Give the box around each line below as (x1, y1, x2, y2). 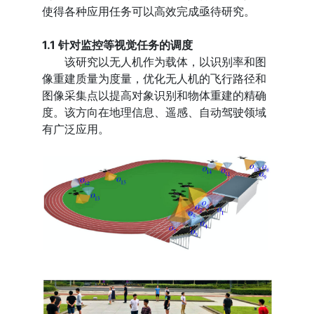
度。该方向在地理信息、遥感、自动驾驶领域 (42, 105, 267, 120)
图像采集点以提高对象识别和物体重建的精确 (42, 88, 267, 103)
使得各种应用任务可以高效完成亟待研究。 (42, 4, 256, 19)
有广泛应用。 (42, 122, 110, 137)
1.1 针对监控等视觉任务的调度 (42, 38, 193, 53)
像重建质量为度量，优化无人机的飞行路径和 (42, 71, 267, 86)
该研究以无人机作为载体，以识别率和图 (42, 55, 267, 69)
